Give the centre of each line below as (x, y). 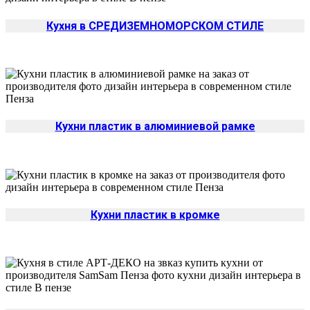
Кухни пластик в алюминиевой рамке (155, 127)
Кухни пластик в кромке (155, 215)
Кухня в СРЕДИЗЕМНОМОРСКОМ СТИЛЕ (155, 26)
